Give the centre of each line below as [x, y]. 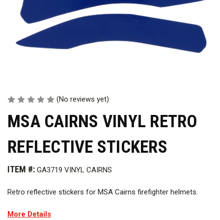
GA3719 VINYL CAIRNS [74, 170]
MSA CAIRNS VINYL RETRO [102, 122]
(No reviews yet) [83, 99]
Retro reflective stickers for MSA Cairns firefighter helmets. [103, 192]
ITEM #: [21, 169]
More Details [29, 214]
